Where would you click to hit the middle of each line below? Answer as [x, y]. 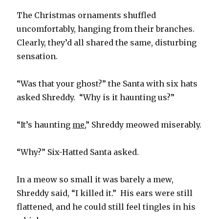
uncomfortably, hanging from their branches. [107, 29]
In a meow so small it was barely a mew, [95, 180]
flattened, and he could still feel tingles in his [106, 207]
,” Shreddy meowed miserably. [143, 125]
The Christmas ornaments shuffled [87, 15]
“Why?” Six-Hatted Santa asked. [78, 152]
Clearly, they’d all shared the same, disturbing [107, 43]
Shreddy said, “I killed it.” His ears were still [105, 193]
